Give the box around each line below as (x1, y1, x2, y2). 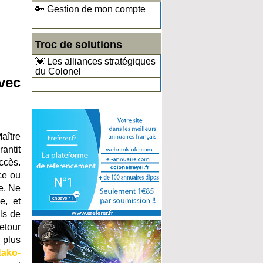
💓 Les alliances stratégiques (35, 56, 156, 66)
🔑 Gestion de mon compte (35, 4, 146, 14)
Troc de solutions (35, 39, 122, 50)
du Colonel (35, 66, 81, 76)
